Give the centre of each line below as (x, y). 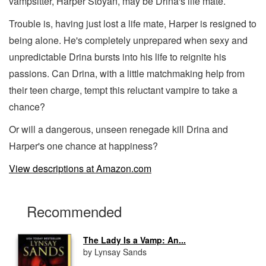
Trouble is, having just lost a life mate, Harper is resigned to (133, 23)
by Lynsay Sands (115, 251)
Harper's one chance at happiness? (83, 145)
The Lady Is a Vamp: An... (134, 240)
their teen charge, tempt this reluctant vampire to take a (123, 90)
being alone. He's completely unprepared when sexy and (128, 40)
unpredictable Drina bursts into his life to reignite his (118, 56)
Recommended (74, 211)
